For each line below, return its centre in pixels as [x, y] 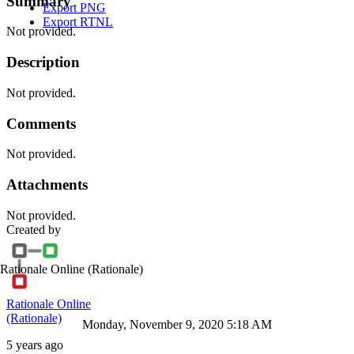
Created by [34, 229]
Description [43, 62]
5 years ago [35, 345]
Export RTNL [78, 22]
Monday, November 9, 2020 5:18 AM [177, 324]
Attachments [47, 184]
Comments [41, 123]
